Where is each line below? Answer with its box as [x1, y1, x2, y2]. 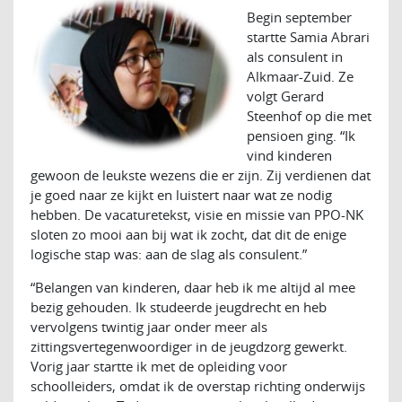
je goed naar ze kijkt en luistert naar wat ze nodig [30, 185, 332, 204]
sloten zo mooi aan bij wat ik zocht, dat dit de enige [30, 224, 346, 243]
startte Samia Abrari [246, 27, 370, 46]
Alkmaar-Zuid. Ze [246, 66, 354, 85]
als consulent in [246, 47, 343, 66]
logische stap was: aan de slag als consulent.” [30, 244, 307, 263]
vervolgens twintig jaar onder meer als [30, 317, 267, 336]
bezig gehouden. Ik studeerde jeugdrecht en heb [30, 297, 327, 316]
